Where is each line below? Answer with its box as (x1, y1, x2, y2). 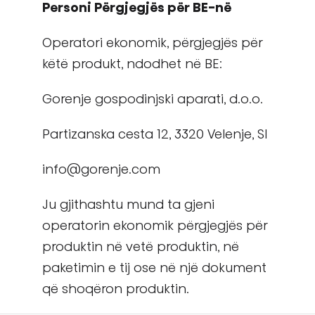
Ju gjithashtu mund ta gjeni (42, 195, 214, 214)
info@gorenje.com (42, 160, 160, 179)
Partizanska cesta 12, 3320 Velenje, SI (42, 125, 268, 143)
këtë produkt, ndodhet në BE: (42, 55, 222, 73)
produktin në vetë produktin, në (42, 238, 239, 256)
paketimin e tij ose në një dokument (42, 259, 266, 277)
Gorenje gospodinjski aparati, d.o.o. (42, 90, 263, 108)
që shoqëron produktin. (42, 280, 189, 298)
